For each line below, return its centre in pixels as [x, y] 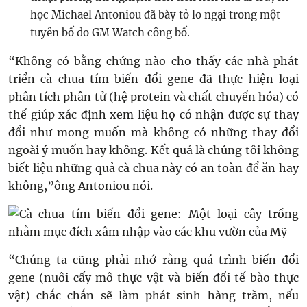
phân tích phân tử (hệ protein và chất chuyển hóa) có [153, 97]
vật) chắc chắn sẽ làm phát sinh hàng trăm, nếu [153, 295]
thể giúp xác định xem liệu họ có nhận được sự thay [153, 114]
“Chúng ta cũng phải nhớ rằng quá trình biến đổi [153, 260]
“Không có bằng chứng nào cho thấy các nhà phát [153, 61]
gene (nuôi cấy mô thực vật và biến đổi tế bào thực [153, 278]
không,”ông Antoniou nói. [81, 186]
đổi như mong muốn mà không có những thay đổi [153, 132]
